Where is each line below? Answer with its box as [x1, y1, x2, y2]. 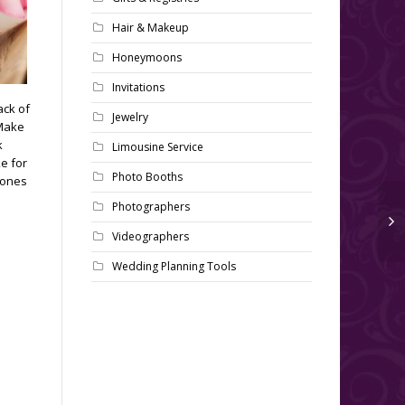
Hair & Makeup [112, 20, 189, 35]
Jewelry [112, 109, 148, 125]
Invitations [112, 80, 165, 95]
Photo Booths [112, 169, 183, 184]
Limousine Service [112, 139, 203, 155]
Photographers [112, 199, 190, 214]
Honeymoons [112, 50, 182, 65]
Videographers [112, 229, 189, 244]
